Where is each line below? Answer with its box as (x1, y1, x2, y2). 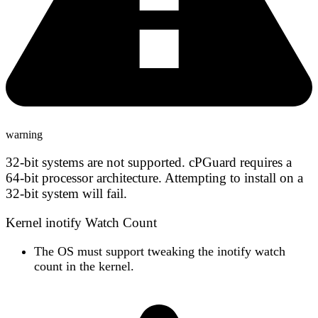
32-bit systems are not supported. (6, 154, 185, 170)
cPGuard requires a (185, 154, 292, 170)
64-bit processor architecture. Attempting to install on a (6, 170, 303, 185)
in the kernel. (62, 258, 134, 273)
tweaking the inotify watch (148, 243, 285, 258)
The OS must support (34, 243, 148, 258)
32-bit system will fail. (6, 185, 127, 201)
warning (6, 128, 43, 141)
